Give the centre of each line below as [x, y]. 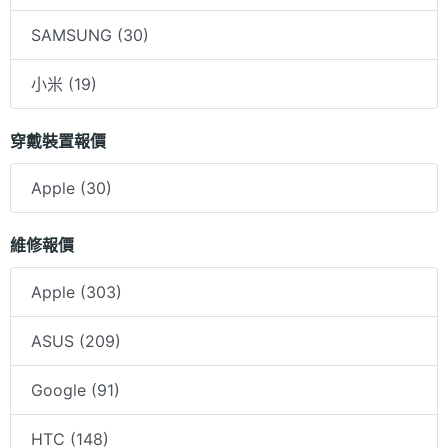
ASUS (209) [76, 341]
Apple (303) [76, 292]
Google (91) [75, 390]
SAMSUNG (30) [90, 35]
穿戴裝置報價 [58, 141]
